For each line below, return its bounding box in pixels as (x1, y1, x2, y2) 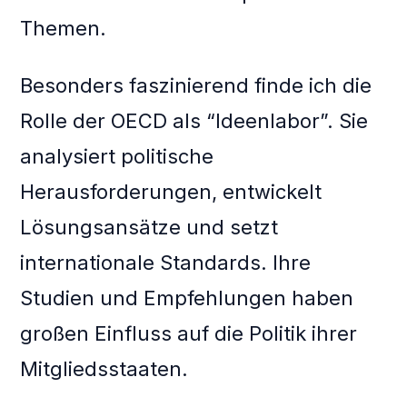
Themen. (20, 16, 107, 41)
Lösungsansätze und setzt (20, 215, 279, 240)
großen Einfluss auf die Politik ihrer (20, 322, 358, 346)
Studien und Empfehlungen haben (20, 286, 354, 311)
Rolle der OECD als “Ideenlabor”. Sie (20, 109, 369, 134)
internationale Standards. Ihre (20, 251, 312, 275)
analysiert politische (20, 144, 214, 169)
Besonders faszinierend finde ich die (20, 74, 372, 98)
